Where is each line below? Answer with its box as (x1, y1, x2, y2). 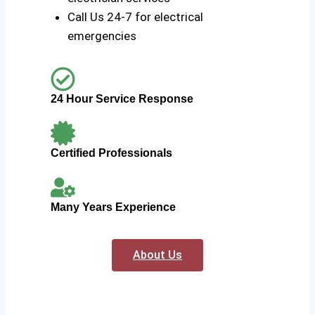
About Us (133, 248, 182, 262)
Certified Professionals (51, 147, 172, 160)
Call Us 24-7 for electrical (67, 10, 203, 25)
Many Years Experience (51, 201, 176, 214)
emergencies (67, 29, 136, 44)
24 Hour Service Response (51, 93, 193, 105)
